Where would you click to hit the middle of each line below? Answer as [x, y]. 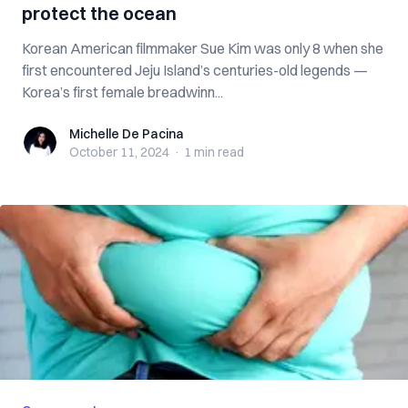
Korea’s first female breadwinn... [122, 92]
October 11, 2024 [119, 152]
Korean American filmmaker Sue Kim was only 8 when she [203, 48]
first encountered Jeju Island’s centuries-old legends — [195, 70]
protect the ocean [99, 13]
